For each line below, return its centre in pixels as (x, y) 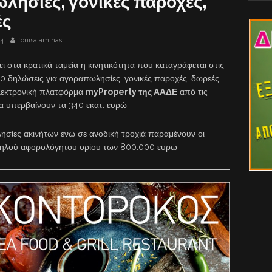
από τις (192, 92)
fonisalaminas (40, 41)
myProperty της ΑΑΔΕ (130, 92)
